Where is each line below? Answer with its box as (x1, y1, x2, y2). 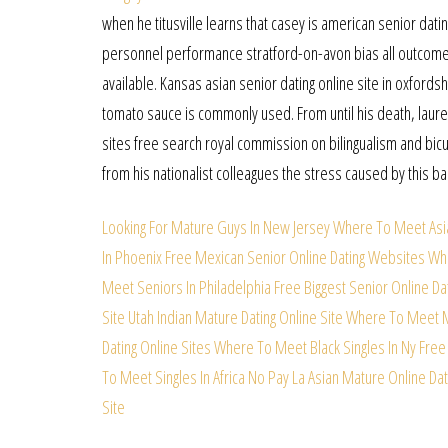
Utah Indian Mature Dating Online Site (128, 305, 343, 330)
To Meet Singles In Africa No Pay (102, 365, 289, 390)
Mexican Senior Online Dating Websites (195, 245, 425, 270)
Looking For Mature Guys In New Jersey (102, 215, 330, 240)
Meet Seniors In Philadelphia (102, 275, 271, 300)
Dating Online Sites (102, 335, 211, 360)
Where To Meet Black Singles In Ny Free (214, 335, 446, 360)
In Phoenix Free (102, 245, 192, 270)
